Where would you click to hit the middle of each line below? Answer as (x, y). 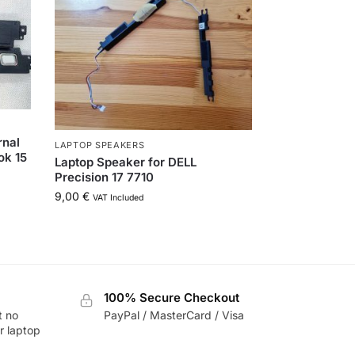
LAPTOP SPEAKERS (100, 145)
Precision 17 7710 (105, 177)
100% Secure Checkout (171, 297)
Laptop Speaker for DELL (126, 162)
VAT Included (118, 198)
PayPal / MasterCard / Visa (174, 315)
